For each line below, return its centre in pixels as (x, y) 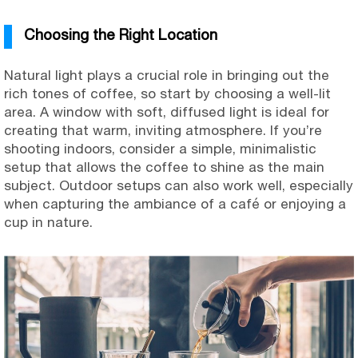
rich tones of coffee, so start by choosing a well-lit (167, 94)
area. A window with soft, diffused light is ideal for (167, 112)
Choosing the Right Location (121, 35)
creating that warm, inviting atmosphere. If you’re (163, 131)
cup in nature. (48, 223)
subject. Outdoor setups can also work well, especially (179, 186)
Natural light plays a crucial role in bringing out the (167, 76)
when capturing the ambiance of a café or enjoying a (175, 204)
